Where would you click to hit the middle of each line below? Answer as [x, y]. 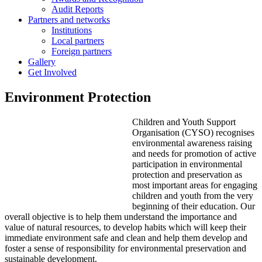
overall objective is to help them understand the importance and [121, 216]
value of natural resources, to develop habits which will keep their [125, 227]
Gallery [42, 62]
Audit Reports [77, 9]
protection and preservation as [187, 174]
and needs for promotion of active [194, 153]
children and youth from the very [193, 195]
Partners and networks [69, 20]
